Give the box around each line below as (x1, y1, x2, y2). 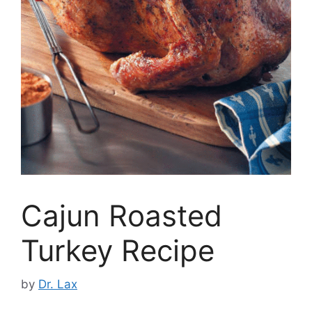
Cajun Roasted (21, 197, 222, 233)
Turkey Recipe (21, 232, 214, 268)
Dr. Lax (38, 277, 77, 292)
